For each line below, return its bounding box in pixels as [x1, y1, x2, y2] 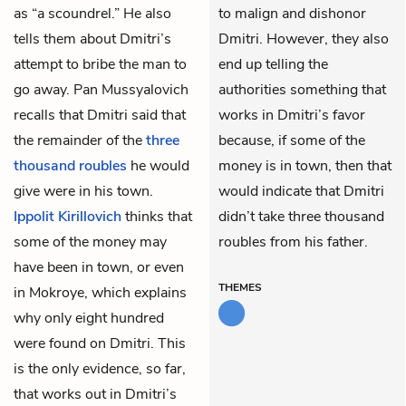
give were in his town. [14, 180, 153, 201]
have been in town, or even [14, 256, 184, 277]
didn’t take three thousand [218, 206, 384, 227]
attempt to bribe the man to [14, 53, 187, 74]
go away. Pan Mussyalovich [14, 79, 188, 100]
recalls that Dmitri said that [14, 104, 186, 125]
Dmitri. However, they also [218, 28, 389, 49]
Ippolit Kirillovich [14, 206, 121, 227]
